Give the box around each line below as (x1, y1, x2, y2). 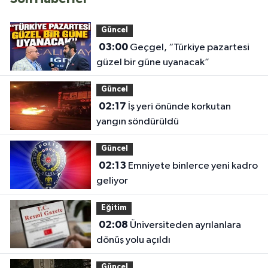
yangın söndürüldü (96, 117, 179, 127)
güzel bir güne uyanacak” (96, 57, 209, 68)
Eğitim (100, 204, 127, 212)
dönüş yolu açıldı (96, 235, 170, 246)
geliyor (96, 176, 128, 187)
